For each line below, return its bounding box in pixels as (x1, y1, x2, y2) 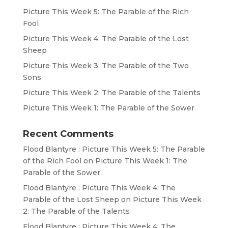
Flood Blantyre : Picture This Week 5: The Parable (22, 145, 205, 154)
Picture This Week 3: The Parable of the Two (22, 61, 189, 71)
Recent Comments (22, 128, 113, 140)
